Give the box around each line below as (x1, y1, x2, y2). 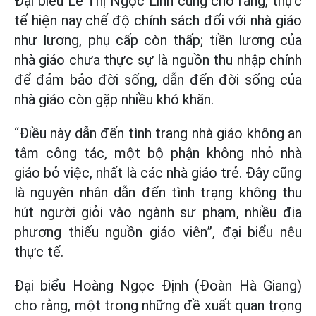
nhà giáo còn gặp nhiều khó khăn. (14, 91, 214, 108)
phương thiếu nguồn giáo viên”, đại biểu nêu (14, 224, 302, 241)
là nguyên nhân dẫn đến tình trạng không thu (14, 184, 302, 201)
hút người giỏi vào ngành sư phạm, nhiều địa (14, 204, 302, 221)
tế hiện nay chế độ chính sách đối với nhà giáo (14, 12, 302, 29)
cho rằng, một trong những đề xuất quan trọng (14, 297, 302, 314)
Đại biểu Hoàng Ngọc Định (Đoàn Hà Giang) (14, 277, 302, 294)
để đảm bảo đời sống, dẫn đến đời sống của (14, 71, 302, 88)
